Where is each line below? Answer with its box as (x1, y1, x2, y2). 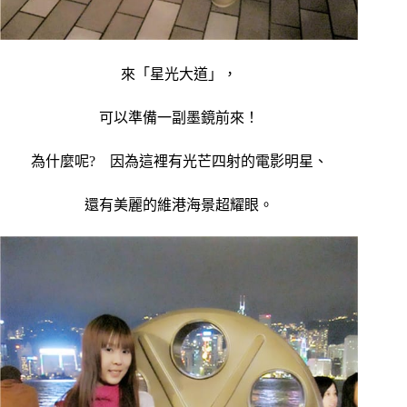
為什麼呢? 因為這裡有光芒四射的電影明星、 (30, 153, 328, 169)
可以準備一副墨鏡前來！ (99, 109, 260, 125)
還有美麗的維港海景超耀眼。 (84, 196, 274, 213)
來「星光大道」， (121, 65, 238, 82)
